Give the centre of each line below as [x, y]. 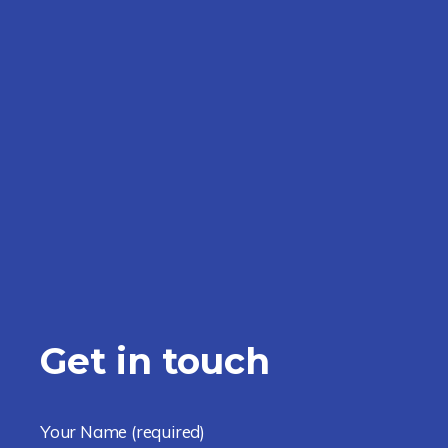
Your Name [86, 431]
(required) [168, 431]
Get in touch [155, 361]
